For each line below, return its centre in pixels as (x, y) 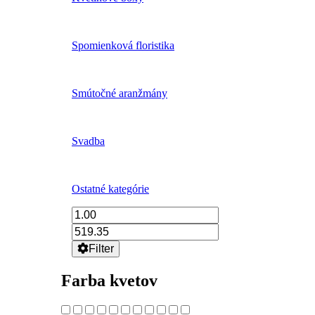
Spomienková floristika (123, 45)
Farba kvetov (109, 280)
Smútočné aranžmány (120, 93)
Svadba (88, 141)
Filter (101, 249)
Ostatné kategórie (110, 189)
